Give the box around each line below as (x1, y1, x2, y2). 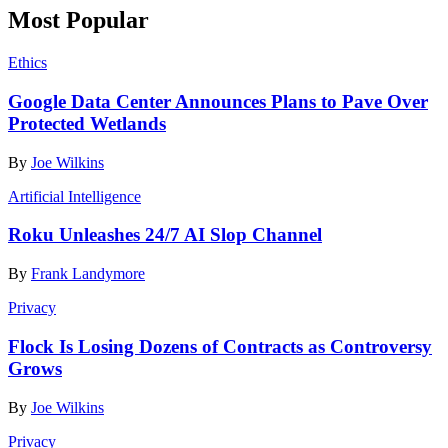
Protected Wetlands (8, 112, 166, 134)
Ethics (8, 54, 47, 72)
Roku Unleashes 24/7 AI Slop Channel (8, 224, 322, 246)
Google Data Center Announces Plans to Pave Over (8, 90, 428, 112)
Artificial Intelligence (8, 187, 141, 205)
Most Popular (8, 7, 149, 34)
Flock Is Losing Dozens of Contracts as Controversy (8, 335, 432, 357)
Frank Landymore (31, 265, 145, 283)
